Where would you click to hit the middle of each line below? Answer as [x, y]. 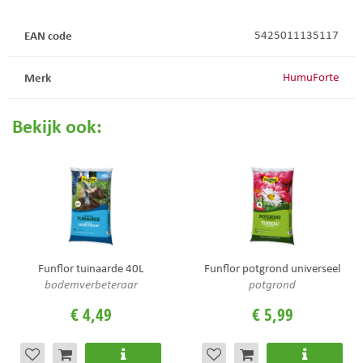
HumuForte [311, 77]
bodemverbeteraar [91, 284]
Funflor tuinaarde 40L [91, 268]
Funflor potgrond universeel [272, 268]
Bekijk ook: [57, 126]
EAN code [48, 35]
